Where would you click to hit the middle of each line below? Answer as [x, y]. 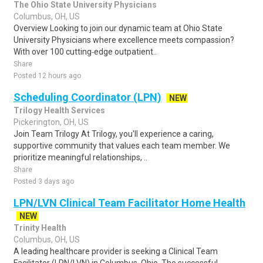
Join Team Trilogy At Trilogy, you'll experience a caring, [114, 134]
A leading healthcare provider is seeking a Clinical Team [116, 251]
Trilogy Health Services [59, 110]
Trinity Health [40, 228]
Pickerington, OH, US [51, 122]
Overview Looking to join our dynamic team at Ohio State [118, 28]
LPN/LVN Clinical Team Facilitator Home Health [129, 203]
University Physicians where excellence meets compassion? [124, 40]
